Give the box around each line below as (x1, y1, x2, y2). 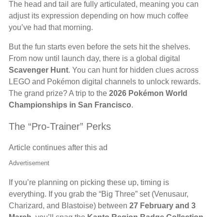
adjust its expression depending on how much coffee (9, 12, 188, 20)
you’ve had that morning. (9, 23, 93, 32)
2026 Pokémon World (109, 89, 187, 98)
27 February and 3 (129, 201, 196, 210)
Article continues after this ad (9, 143, 108, 152)
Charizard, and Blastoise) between (9, 201, 129, 210)
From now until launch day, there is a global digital (9, 54, 180, 63)
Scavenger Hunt (9, 66, 68, 75)
